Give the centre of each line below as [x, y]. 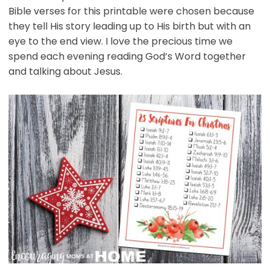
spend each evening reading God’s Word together [127, 57]
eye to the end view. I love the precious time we [120, 42]
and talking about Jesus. [65, 72]
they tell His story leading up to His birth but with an [129, 27]
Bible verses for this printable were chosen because [131, 11]
